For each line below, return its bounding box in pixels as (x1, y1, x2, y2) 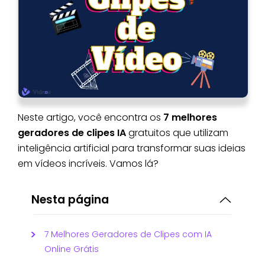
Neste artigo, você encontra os (18, 110, 163, 124)
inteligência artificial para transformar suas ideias (18, 141, 245, 155)
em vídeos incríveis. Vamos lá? (18, 156, 159, 170)
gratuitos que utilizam (128, 125, 228, 140)
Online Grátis (44, 243, 99, 255)
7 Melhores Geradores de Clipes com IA (44, 228, 212, 240)
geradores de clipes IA (18, 125, 128, 140)
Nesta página (31, 191, 109, 208)
